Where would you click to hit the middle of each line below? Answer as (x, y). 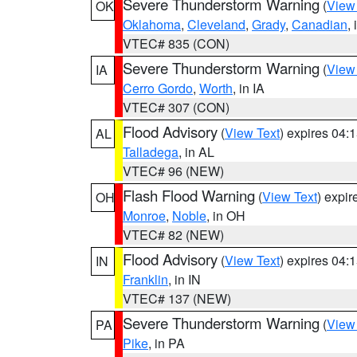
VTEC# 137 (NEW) (177, 298)
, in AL (196, 152)
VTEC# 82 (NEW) (173, 235)
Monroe (144, 216)
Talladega (151, 152)
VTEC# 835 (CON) (176, 43)
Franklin (145, 279)
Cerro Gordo (158, 88)
